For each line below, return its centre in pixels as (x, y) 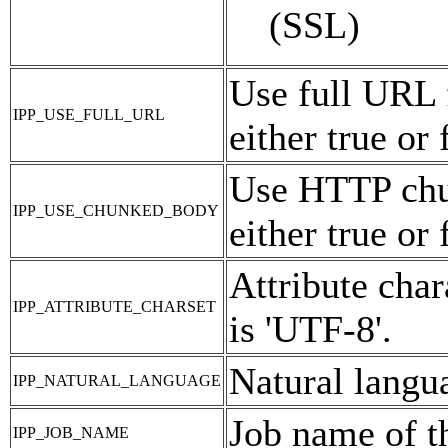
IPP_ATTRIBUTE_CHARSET (114, 306)
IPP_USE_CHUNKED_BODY (116, 210)
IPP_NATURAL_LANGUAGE (117, 380)
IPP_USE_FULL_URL (89, 114)
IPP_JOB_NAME (71, 432)
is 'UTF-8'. (310, 328)
